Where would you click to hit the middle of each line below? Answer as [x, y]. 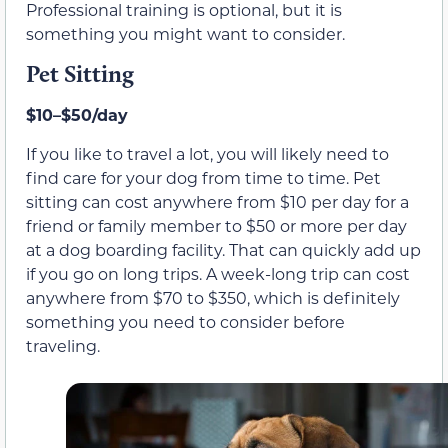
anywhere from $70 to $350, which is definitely [213, 297]
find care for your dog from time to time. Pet [203, 177]
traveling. [63, 345]
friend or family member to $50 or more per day [216, 225]
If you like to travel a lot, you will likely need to [207, 153]
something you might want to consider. [185, 33]
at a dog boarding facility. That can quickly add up [223, 249]
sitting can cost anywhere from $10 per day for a [217, 201]
